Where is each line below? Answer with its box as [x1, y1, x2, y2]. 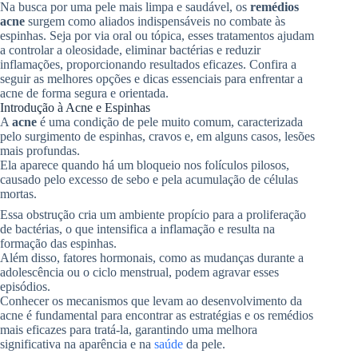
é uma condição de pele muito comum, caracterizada [37, 114, 303, 129]
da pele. [183, 336, 225, 351]
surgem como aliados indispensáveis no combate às [25, 14, 285, 28]
